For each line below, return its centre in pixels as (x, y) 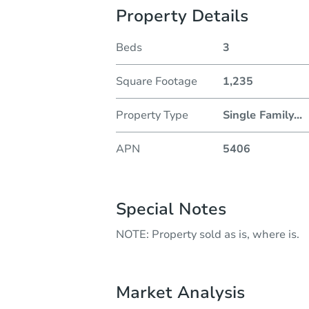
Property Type (152, 115)
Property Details (182, 16)
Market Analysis (180, 292)
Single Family (258, 115)
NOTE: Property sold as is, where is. (208, 234)
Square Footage (157, 81)
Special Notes (171, 209)
